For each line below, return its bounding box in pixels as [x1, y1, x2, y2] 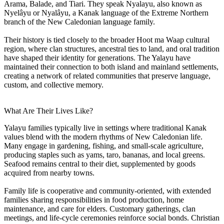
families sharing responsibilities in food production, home [4, 195, 184, 204]
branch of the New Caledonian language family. [4, 17, 155, 26]
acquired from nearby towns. [4, 168, 94, 177]
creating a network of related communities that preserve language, [4, 71, 210, 80]
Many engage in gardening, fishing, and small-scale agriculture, [4, 141, 203, 150]
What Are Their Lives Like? [4, 106, 93, 115]
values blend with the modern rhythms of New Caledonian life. [4, 132, 202, 141]
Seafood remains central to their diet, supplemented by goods [4, 159, 195, 168]
